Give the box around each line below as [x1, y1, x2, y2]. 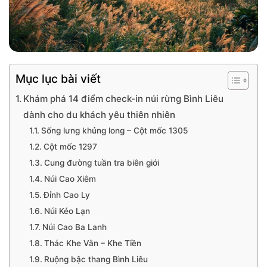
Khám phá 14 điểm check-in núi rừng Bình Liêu [23, 93, 224, 104]
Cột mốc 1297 [43, 142, 97, 151]
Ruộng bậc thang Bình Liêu [44, 254, 148, 264]
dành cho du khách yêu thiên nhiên [23, 109, 176, 120]
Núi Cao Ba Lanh [42, 222, 107, 232]
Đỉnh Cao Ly [43, 190, 90, 200]
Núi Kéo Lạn [44, 206, 90, 216]
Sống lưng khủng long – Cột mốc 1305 [41, 126, 188, 135]
